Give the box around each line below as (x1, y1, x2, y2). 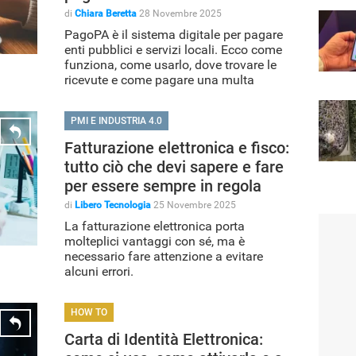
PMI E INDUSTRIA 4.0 (70, 114, 162, 126)
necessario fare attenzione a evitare (64, 248, 263, 264)
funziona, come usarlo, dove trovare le (64, 56, 277, 72)
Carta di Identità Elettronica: (64, 329, 263, 349)
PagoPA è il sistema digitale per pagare (64, 26, 283, 42)
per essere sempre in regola (64, 176, 261, 195)
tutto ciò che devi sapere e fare (64, 157, 284, 176)
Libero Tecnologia (75, 199, 151, 211)
